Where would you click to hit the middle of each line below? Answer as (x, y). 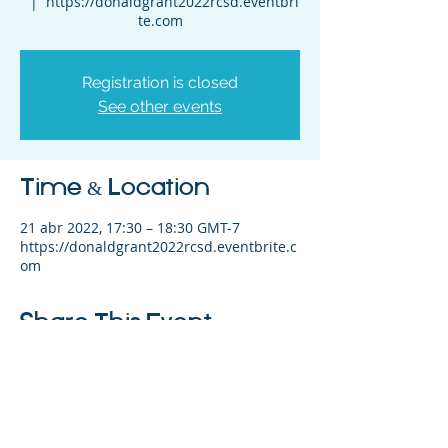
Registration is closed (160, 82)
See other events (160, 106)
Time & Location (115, 188)
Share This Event (116, 323)
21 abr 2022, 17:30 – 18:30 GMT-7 (130, 227)
